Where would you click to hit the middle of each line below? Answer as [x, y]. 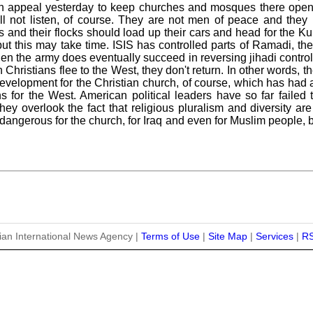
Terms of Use [170, 236]
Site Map [228, 236]
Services [275, 236]
